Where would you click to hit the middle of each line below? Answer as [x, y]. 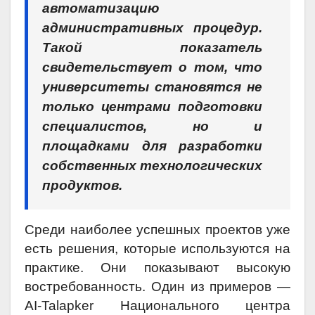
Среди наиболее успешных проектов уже [157, 230]
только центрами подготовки [152, 107]
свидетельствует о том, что [152, 67]
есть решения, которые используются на [157, 249]
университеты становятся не [152, 87]
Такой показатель [152, 48]
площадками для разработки [152, 146]
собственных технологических [152, 166]
